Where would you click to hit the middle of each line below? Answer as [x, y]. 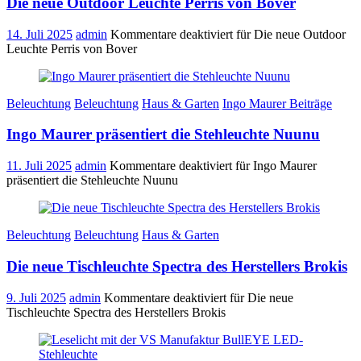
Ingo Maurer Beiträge [277, 103]
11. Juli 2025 [39, 166]
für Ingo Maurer [274, 166]
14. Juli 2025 [39, 34]
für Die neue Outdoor [289, 34]
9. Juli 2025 [36, 297]
